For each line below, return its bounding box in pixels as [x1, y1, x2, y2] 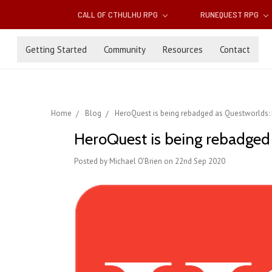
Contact [220, 43, 250, 55]
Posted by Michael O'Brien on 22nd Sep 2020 [74, 156, 225, 167]
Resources [163, 43, 203, 55]
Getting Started [25, 43, 87, 55]
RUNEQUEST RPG [200, 9, 260, 20]
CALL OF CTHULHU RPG [78, 9, 160, 20]
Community [104, 43, 146, 55]
